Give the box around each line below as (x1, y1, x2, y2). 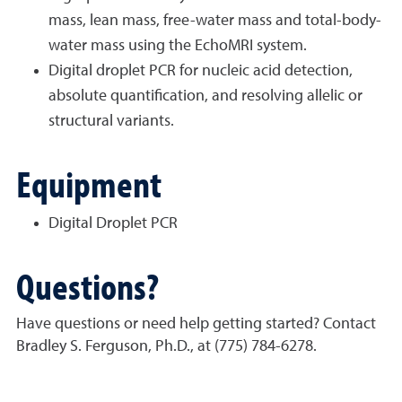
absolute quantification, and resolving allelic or (48, 88, 363, 104)
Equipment (16, 159, 162, 207)
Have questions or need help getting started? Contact (16, 316, 376, 332)
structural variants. (48, 113, 174, 129)
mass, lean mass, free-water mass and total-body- (48, 13, 381, 29)
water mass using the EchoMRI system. (48, 38, 307, 54)
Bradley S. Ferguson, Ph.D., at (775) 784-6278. (16, 338, 317, 354)
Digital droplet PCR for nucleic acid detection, (48, 63, 353, 79)
